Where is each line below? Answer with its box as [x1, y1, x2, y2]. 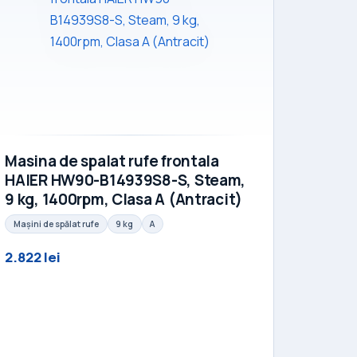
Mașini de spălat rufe [13, 218, 99, 229]
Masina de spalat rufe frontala [5, 151, 219, 172]
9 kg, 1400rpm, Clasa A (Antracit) [5, 189, 242, 210]
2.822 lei [5, 247, 61, 266]
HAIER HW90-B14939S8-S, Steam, [5, 170, 246, 191]
